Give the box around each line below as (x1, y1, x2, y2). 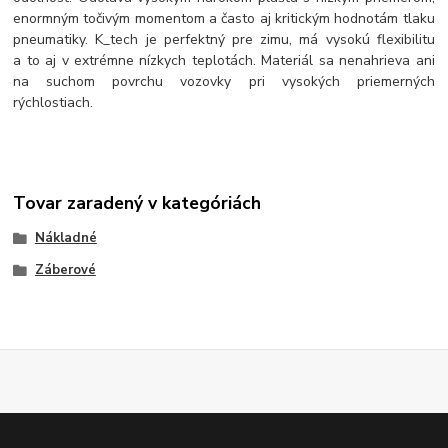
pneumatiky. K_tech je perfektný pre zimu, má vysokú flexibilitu (13, 30, 435, 50)
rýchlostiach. (13, 93, 94, 113)
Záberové (34, 261, 96, 280)
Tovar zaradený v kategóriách (13, 191, 262, 216)
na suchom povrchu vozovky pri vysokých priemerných (13, 72, 435, 92)
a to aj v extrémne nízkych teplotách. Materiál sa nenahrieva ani (13, 51, 435, 71)
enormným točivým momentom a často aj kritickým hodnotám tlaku (13, 9, 435, 29)
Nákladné (34, 229, 97, 248)
